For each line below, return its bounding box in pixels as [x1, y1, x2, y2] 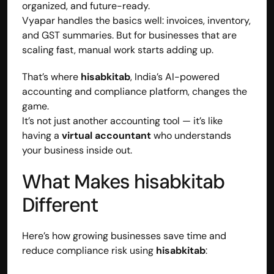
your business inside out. [22, 143, 132, 157]
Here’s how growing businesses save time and [22, 229, 226, 242]
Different [22, 191, 98, 218]
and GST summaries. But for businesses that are [22, 28, 237, 42]
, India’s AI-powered [130, 70, 220, 83]
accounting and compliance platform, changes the [22, 84, 247, 98]
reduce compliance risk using [22, 243, 156, 257]
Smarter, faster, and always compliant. [22, 218, 201, 231]
